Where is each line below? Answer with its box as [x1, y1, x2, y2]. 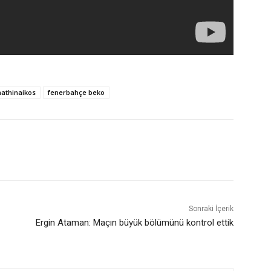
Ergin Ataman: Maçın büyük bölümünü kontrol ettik [35, 217, 233, 229]
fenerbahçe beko [48, 88, 105, 97]
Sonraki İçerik [188, 204, 233, 214]
